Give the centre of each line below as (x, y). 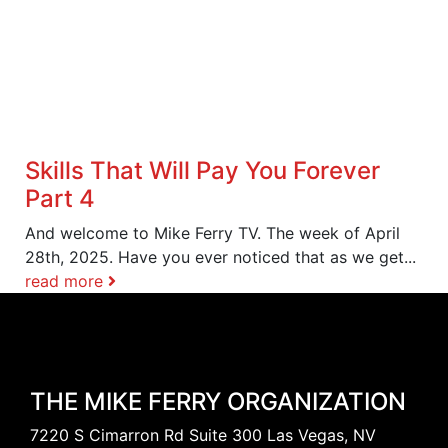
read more (66, 280)
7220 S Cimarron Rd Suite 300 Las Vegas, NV (203, 434)
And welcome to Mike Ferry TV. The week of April (212, 232)
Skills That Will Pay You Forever (202, 170)
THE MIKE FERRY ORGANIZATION (218, 401)
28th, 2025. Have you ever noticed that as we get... (220, 256)
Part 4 (60, 198)
